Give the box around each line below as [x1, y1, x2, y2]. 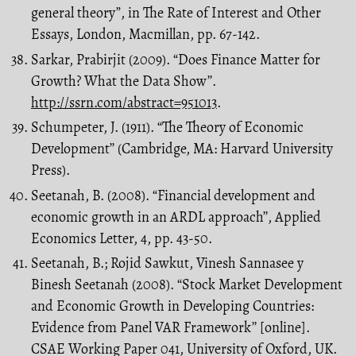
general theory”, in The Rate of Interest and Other [31, 3, 321, 23]
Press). [31, 161, 70, 180]
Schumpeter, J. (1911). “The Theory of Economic [31, 118, 304, 137]
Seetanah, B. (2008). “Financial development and [31, 185, 315, 205]
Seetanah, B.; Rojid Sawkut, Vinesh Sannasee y [31, 253, 304, 273]
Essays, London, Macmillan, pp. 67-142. [31, 25, 260, 44]
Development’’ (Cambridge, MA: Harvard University [31, 139, 333, 159]
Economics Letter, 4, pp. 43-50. [31, 228, 212, 248]
